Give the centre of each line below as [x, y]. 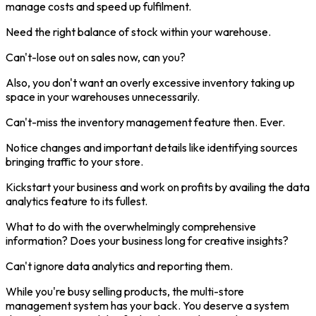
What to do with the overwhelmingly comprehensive [131, 226]
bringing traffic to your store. [74, 161]
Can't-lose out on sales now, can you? [96, 57]
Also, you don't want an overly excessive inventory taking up [150, 82]
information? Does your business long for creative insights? [147, 240]
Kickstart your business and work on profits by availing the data [158, 187]
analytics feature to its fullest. [77, 201]
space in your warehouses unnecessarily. [103, 96]
